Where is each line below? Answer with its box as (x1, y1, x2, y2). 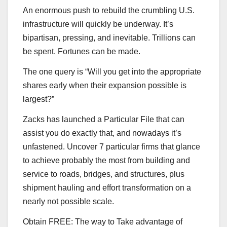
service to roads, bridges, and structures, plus (23, 169, 184, 178)
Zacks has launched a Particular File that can (23, 115, 184, 124)
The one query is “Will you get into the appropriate (23, 67, 201, 76)
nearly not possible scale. (23, 197, 114, 206)
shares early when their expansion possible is (23, 81, 186, 90)
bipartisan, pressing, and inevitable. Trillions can (23, 33, 196, 43)
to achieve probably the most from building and (23, 156, 190, 165)
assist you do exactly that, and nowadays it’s (23, 128, 181, 137)
